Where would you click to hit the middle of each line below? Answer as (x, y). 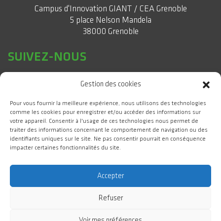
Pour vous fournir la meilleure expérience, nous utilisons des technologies (108, 103)
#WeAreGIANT (57, 158)
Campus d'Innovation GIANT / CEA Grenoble (110, 9)
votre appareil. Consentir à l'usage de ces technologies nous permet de (104, 121)
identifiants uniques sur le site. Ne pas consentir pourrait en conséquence (108, 139)
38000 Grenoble (110, 32)
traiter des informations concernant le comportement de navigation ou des (109, 130)
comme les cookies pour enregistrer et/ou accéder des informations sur (105, 112)
